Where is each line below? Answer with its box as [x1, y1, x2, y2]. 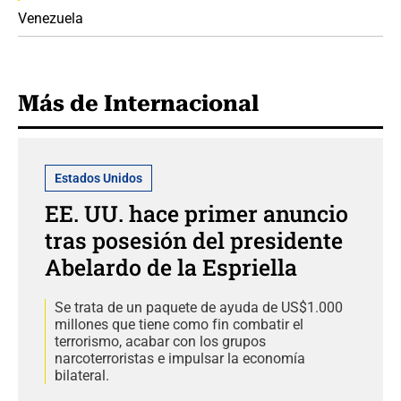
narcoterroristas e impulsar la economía [55, 349, 305, 367]
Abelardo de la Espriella [45, 252, 297, 282]
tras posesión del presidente [45, 225, 343, 255]
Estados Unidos [55, 170, 142, 185]
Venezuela [18, 9, 83, 27]
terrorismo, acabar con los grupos [55, 332, 266, 350]
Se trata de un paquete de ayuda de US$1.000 [55, 298, 343, 316]
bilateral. [55, 366, 109, 384]
